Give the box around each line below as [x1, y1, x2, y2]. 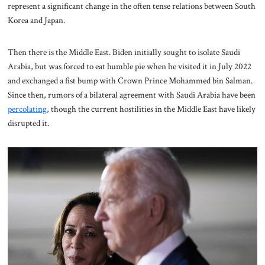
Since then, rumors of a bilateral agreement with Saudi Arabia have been [7, 88, 256, 101]
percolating [7, 102, 47, 115]
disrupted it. [7, 117, 49, 129]
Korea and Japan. [7, 14, 65, 26]
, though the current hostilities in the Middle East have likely [46, 102, 256, 115]
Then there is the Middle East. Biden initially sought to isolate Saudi [7, 46, 240, 58]
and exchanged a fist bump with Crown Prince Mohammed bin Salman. [7, 74, 253, 86]
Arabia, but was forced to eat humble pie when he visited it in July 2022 [7, 60, 251, 72]
